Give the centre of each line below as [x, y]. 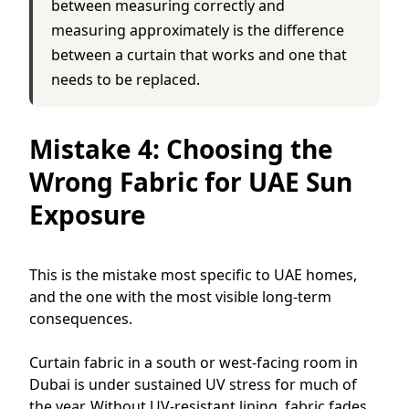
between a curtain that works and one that [199, 54]
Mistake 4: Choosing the [181, 148]
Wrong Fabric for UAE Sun [191, 181]
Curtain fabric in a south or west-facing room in [194, 362]
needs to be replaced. [126, 79]
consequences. [81, 318]
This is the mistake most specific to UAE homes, [193, 274]
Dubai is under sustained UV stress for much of [193, 384]
